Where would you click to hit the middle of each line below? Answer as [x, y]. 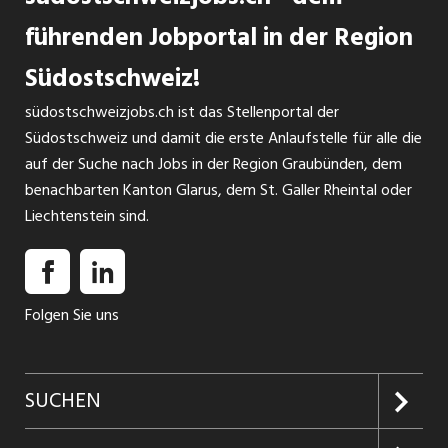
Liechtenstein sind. [87, 216]
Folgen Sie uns [72, 315]
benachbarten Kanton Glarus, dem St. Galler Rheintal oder [218, 190]
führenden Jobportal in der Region [219, 38]
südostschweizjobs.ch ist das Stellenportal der [182, 112]
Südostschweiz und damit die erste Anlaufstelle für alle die [223, 138]
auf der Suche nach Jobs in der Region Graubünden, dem [213, 164]
